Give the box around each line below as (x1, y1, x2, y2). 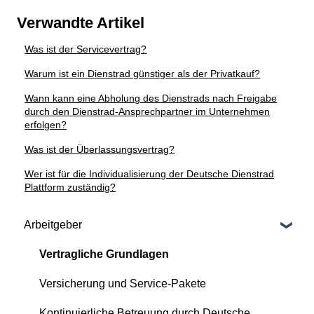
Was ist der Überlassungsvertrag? (25, 144, 175, 156)
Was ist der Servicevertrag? (25, 43, 147, 55)
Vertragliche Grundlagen (39, 247, 169, 260)
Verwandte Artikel (17, 14, 144, 32)
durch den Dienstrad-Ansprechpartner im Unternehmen (25, 106, 271, 118)
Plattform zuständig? (25, 182, 116, 193)
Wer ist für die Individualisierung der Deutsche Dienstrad (25, 168, 275, 180)
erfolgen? (25, 119, 67, 131)
